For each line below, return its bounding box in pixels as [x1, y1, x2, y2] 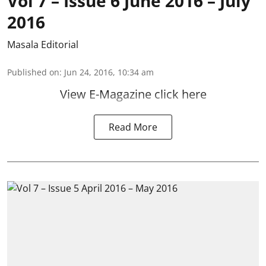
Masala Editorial [7, 37, 78, 51]
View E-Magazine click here [59, 85, 207, 102]
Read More [109, 120, 157, 134]
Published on [7, 66, 59, 78]
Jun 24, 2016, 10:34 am [64, 66, 154, 78]
